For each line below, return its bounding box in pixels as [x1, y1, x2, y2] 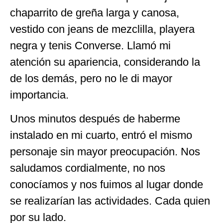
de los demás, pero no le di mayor [10, 72, 172, 85]
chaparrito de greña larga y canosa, [10, 6, 179, 19]
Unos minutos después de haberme [10, 112, 180, 125]
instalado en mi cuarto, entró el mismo [10, 128, 192, 141]
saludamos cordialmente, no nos [10, 161, 165, 174]
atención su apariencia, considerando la [10, 56, 200, 69]
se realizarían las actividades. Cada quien [10, 194, 210, 207]
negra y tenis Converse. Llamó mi [10, 39, 171, 52]
